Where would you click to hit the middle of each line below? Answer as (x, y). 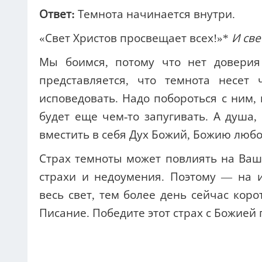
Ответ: (58, 15)
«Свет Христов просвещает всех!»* (135, 39)
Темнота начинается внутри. (156, 15)
